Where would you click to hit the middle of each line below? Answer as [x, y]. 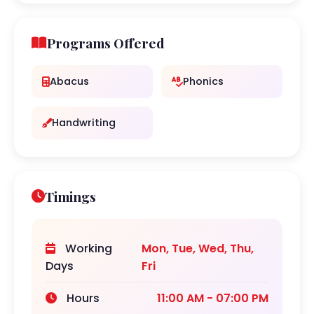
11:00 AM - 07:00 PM [213, 298]
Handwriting [84, 123]
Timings [70, 196]
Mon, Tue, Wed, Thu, [197, 248]
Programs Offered [106, 43]
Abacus [69, 81]
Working [87, 248]
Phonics [203, 81]
